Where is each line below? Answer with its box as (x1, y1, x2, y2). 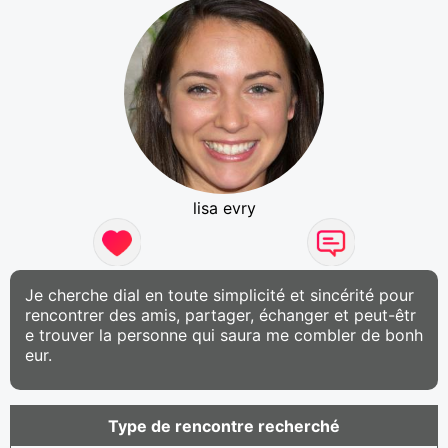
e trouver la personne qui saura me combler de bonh (25, 324, 423, 345)
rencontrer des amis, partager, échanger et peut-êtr (25, 304, 416, 325)
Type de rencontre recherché (108, 415, 340, 436)
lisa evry (192, 197, 256, 218)
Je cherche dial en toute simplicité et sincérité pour (25, 284, 414, 305)
